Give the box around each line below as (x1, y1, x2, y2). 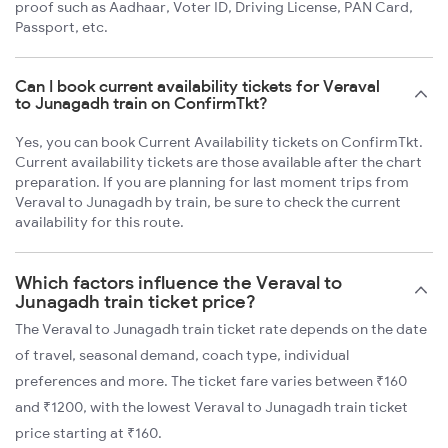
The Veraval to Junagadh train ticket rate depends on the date (15, 320, 427, 339)
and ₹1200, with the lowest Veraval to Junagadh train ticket (15, 398, 408, 417)
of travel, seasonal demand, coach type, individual (15, 346, 349, 365)
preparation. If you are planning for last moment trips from (15, 173, 409, 192)
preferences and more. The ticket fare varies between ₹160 (15, 372, 407, 391)
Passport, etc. (15, 18, 108, 37)
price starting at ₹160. (15, 424, 162, 443)
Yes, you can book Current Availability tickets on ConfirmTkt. (15, 133, 423, 152)
